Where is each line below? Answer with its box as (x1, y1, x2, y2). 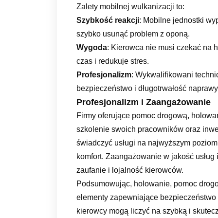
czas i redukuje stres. (76, 56, 149, 65)
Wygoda (76, 43, 107, 52)
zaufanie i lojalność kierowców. (76, 165, 183, 174)
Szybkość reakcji (76, 16, 139, 24)
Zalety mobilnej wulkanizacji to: (76, 2, 184, 11)
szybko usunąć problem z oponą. (76, 29, 190, 38)
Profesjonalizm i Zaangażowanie (76, 97, 211, 107)
